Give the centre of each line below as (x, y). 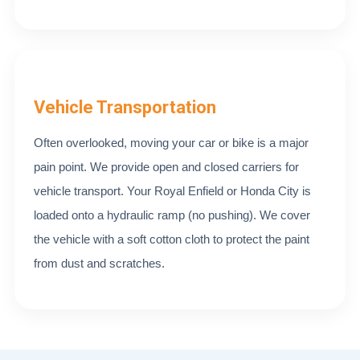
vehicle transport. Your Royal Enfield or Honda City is (172, 191)
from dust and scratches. (99, 263)
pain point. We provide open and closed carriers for (166, 167)
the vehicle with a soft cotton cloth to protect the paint (172, 239)
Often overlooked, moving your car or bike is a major (171, 143)
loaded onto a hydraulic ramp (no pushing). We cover (172, 215)
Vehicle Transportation (125, 107)
